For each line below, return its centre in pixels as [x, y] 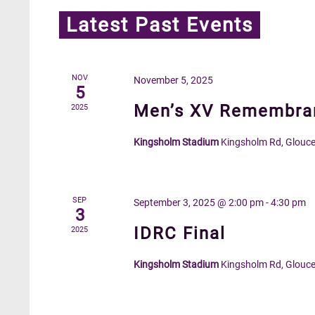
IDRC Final [180, 233]
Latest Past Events [160, 25]
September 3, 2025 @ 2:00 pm [199, 202]
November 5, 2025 [174, 80]
